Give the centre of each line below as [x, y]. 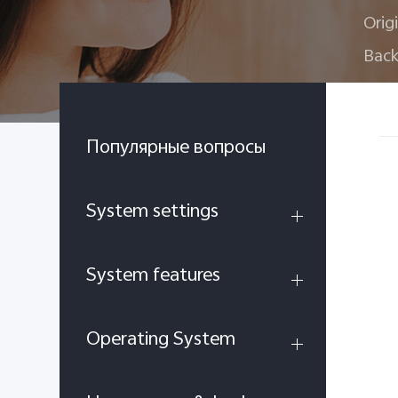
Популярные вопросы [176, 148]
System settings [152, 212]
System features [153, 276]
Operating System [161, 340]
